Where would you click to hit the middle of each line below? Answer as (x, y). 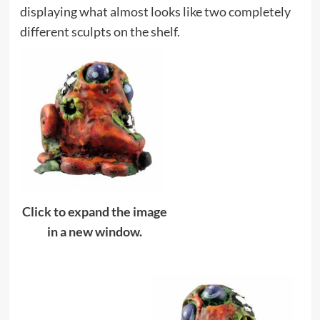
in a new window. (95, 232)
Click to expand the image (95, 212)
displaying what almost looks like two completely (155, 11)
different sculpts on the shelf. (100, 31)
